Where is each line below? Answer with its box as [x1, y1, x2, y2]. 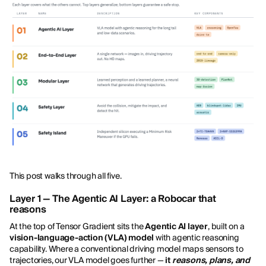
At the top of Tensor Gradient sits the [9, 221, 145, 232]
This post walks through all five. [9, 170, 122, 182]
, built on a [208, 221, 245, 232]
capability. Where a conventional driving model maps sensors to [9, 243, 243, 255]
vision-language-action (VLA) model [9, 232, 154, 243]
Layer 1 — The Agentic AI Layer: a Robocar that [9, 192, 216, 205]
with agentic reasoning [154, 232, 239, 243]
